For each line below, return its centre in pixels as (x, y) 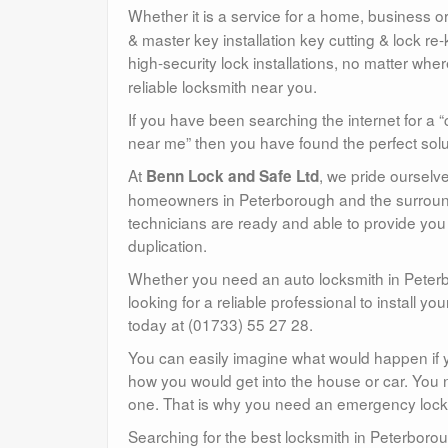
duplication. (167, 244)
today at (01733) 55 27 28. (220, 323)
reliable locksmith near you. (222, 85)
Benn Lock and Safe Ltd (232, 175)
